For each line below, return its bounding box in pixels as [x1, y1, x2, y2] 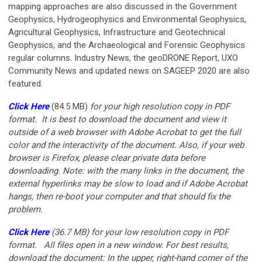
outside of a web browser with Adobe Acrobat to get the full [8, 127, 241, 138]
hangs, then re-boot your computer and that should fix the [8, 191, 230, 202]
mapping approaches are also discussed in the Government [8, 1, 237, 12]
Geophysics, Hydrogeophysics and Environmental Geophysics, [8, 14, 246, 25]
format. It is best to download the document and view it [8, 114, 226, 125]
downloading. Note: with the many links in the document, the [8, 166, 244, 177]
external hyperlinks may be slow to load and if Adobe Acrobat [8, 178, 247, 189]
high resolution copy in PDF [123, 101, 230, 112]
